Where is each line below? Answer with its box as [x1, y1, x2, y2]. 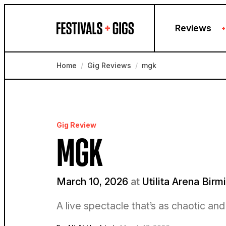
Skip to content [5, 6, 60, 16]
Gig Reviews [87, 61, 131, 70]
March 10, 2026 [56, 176, 131, 188]
